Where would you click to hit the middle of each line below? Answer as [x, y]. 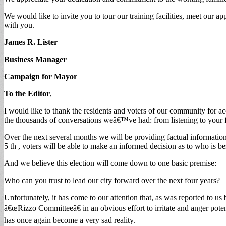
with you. [19, 25]
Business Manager [35, 59]
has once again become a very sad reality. [70, 220]
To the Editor [27, 93]
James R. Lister [31, 42]
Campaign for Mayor [41, 76]
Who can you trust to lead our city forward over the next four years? [112, 180]
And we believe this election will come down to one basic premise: [110, 163]
